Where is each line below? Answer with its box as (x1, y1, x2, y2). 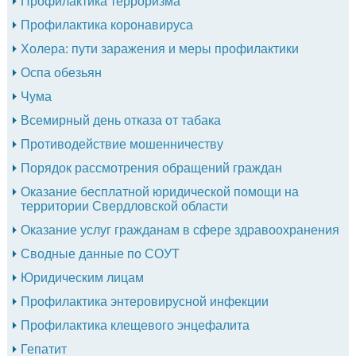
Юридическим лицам (20, 270, 144, 284)
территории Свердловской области (20, 199, 228, 213)
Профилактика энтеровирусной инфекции (20, 294, 269, 308)
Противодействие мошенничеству (20, 137, 223, 151)
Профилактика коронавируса (20, 17, 193, 32)
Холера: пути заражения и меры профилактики (20, 41, 299, 56)
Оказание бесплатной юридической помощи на (20, 184, 299, 199)
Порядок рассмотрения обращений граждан (20, 161, 282, 175)
